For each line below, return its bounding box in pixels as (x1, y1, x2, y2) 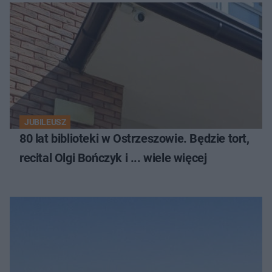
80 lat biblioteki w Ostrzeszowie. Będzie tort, (19, 131, 250, 146)
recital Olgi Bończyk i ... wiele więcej (19, 151, 207, 166)
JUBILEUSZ (24, 117, 66, 127)
